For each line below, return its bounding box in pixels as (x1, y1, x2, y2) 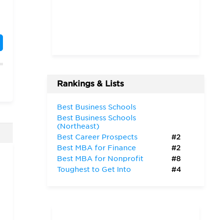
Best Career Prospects (57, 133, 137, 141)
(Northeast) (57, 122, 99, 130)
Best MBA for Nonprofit (57, 155, 143, 163)
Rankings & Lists (57, 79, 124, 88)
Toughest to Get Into (57, 165, 131, 173)
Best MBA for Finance (57, 144, 136, 152)
